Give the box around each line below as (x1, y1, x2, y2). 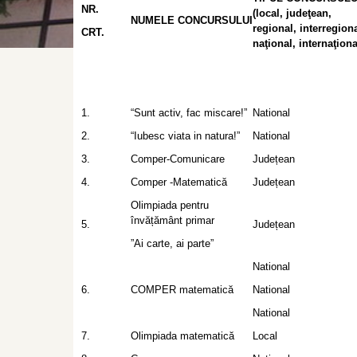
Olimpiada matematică (131, 330, 234, 342)
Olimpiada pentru (131, 199, 209, 211)
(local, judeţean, (253, 7, 331, 19)
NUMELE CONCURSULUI (131, 14, 253, 26)
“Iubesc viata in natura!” (131, 130, 240, 142)
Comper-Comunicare (131, 153, 225, 165)
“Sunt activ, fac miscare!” (131, 107, 247, 119)
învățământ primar (131, 214, 214, 226)
